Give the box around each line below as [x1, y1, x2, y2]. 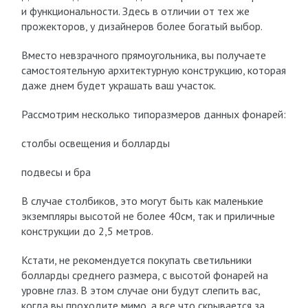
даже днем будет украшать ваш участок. [21, 78, 216, 92]
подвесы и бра [21, 165, 91, 179]
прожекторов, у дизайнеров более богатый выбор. [21, 19, 263, 33]
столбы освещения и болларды [21, 136, 170, 150]
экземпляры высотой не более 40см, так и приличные [21, 209, 275, 223]
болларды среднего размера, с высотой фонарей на [21, 268, 268, 282]
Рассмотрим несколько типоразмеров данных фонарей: [21, 107, 286, 121]
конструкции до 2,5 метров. [21, 224, 153, 238]
